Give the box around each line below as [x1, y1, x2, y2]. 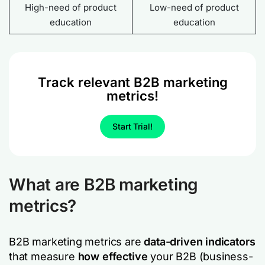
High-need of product [25, 2, 117, 13]
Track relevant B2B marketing [37, 75, 228, 90]
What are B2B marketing [9, 174, 199, 195]
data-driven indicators [144, 235, 256, 248]
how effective [77, 250, 148, 263]
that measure [9, 250, 78, 263]
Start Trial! [112, 121, 153, 131]
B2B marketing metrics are [9, 235, 144, 248]
